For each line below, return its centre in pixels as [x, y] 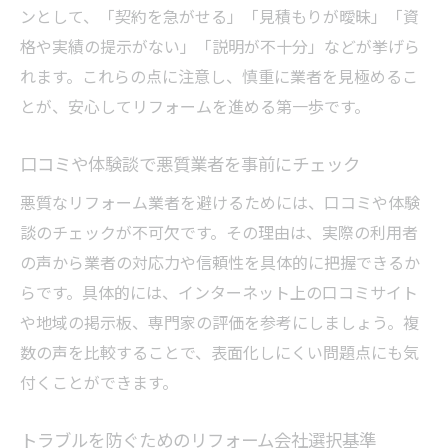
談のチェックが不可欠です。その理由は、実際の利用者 [219, 231]
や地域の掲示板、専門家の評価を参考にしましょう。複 [219, 321]
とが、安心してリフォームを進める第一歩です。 [195, 105]
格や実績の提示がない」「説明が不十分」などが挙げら [220, 45]
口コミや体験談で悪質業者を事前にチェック [190, 163]
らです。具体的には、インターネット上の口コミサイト [219, 291]
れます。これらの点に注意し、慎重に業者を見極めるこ [219, 75]
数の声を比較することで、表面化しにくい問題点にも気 [219, 351]
